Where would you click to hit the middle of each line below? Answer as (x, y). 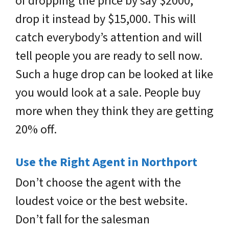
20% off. (36, 130)
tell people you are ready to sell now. (109, 56)
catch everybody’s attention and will (109, 38)
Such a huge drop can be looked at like (114, 74)
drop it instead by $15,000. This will (106, 19)
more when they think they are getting (114, 111)
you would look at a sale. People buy (108, 93)
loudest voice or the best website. (101, 201)
